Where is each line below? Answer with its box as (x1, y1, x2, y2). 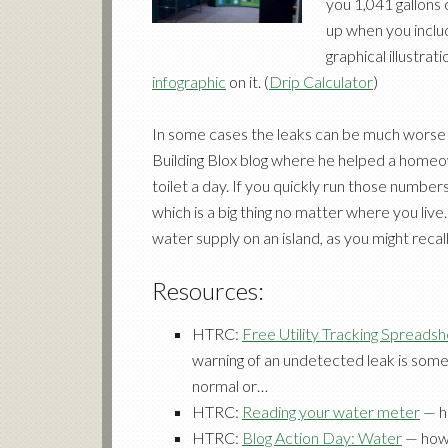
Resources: (152, 276, 264, 305)
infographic (152, 72, 226, 91)
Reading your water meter (242, 402, 420, 421)
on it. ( (226, 72, 269, 91)
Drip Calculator (269, 72, 373, 91)
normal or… (192, 376, 268, 395)
